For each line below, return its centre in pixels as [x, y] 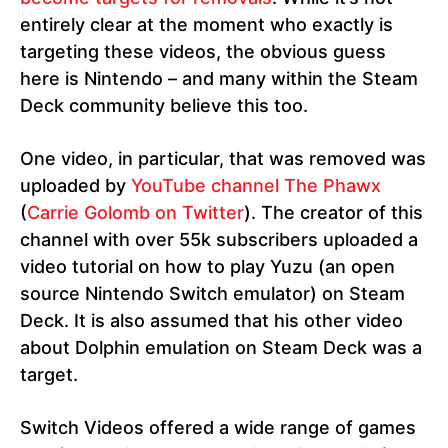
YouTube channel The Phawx [256, 185]
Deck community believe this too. [164, 105]
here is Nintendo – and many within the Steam [219, 78]
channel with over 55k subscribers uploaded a [219, 239]
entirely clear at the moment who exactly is [206, 24]
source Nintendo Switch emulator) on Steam [212, 293]
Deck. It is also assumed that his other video [211, 320]
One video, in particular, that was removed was [223, 158]
